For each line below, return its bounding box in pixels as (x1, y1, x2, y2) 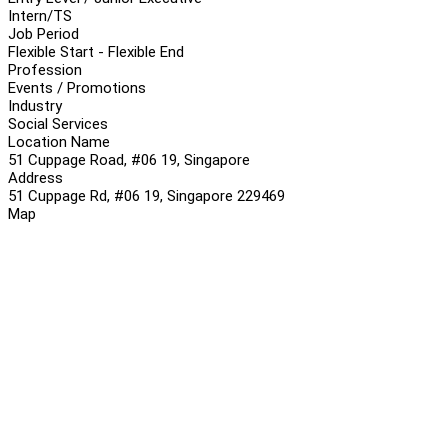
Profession (8, 60, 82, 79)
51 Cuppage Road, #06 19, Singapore (8, 150, 250, 169)
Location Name (8, 132, 110, 151)
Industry (8, 96, 62, 115)
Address (8, 168, 63, 187)
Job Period (8, 24, 79, 43)
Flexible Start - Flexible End (8, 42, 184, 61)
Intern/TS (8, 6, 72, 25)
